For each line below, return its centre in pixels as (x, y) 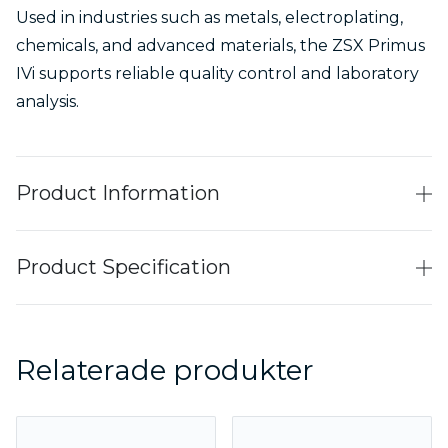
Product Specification (123, 267)
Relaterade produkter (165, 370)
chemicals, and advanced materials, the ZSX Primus (220, 45)
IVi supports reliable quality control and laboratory (217, 73)
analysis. (47, 101)
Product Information (118, 193)
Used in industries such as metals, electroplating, (209, 17)
